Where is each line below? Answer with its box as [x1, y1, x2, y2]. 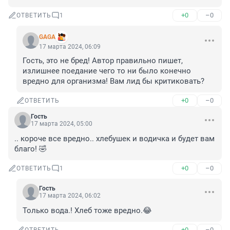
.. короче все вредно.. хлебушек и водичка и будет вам [14, 134, 215, 144]
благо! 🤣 [14, 144, 47, 154]
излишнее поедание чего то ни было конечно [23, 66, 191, 76]
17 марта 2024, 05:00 [31, 120, 92, 128]
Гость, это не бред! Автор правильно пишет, [23, 56, 183, 66]
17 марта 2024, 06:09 [39, 43, 101, 51]
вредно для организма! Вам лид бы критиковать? [23, 76, 204, 86]
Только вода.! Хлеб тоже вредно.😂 [23, 206, 152, 216]
